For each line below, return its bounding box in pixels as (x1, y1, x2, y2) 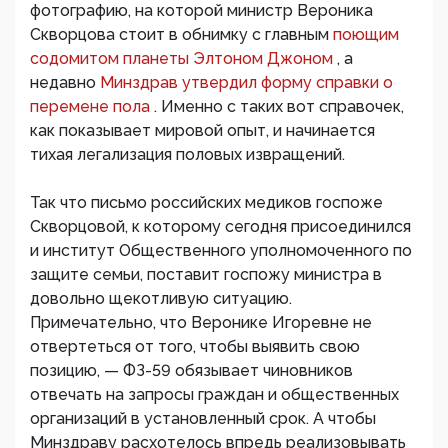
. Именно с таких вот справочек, (154, 96, 404, 116)
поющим (333, 24, 399, 44)
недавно (30, 72, 100, 92)
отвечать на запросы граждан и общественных (30, 384, 399, 404)
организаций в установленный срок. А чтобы (30, 408, 376, 428)
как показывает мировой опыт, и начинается (30, 120, 375, 140)
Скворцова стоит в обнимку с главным (30, 24, 333, 44)
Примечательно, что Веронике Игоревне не (30, 312, 372, 332)
